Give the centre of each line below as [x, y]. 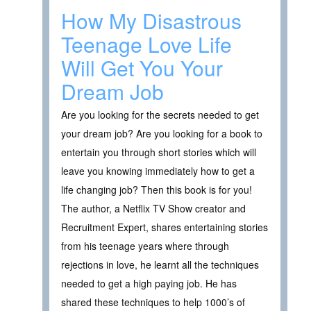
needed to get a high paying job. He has [149, 283]
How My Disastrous [151, 20]
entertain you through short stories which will [159, 152]
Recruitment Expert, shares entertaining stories [165, 227]
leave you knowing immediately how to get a [158, 170]
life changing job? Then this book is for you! [157, 189]
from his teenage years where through [145, 245]
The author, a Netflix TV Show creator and [153, 208]
